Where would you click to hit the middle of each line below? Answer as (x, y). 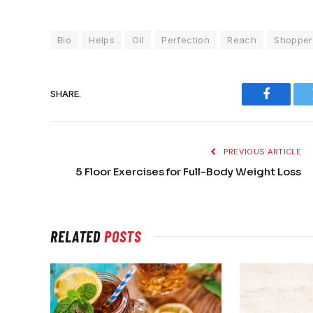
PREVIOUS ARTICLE (261, 151)
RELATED (78, 236)
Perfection (186, 39)
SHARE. (66, 94)
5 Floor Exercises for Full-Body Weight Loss (188, 171)
